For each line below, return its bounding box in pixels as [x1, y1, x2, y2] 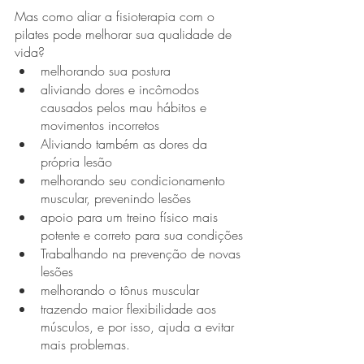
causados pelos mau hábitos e [41, 98, 210, 116]
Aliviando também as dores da [41, 135, 211, 153]
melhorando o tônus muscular [41, 281, 203, 299]
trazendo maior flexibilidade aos [41, 300, 220, 318]
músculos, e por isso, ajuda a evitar [41, 318, 238, 336]
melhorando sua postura [41, 62, 171, 80]
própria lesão [41, 153, 112, 171]
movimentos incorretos [41, 116, 159, 134]
